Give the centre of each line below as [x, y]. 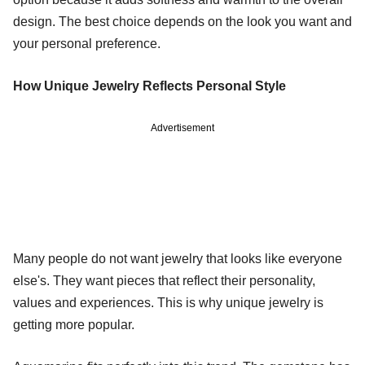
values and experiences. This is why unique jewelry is [168, 302]
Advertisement [182, 128]
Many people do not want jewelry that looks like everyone [178, 258]
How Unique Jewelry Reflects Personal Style [150, 86]
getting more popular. [74, 324]
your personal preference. [87, 43]
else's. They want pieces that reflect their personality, [164, 280]
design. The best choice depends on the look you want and [182, 21]
